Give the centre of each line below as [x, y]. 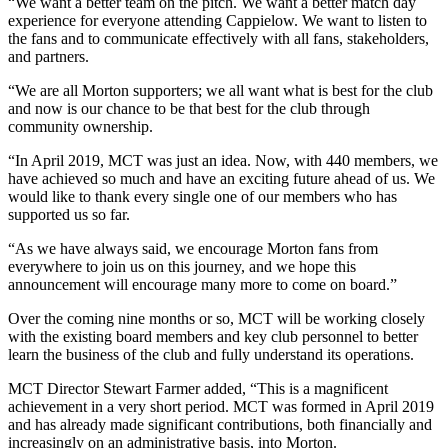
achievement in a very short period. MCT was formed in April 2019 [221, 406]
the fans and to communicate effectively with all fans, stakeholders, [218, 38]
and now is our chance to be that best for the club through [189, 108]
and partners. [48, 56]
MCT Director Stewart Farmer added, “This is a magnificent [198, 388]
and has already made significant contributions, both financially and [220, 424]
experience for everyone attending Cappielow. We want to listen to [217, 20]
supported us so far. [69, 214]
